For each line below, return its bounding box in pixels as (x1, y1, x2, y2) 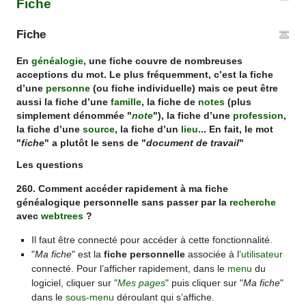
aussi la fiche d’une (16, 96, 111, 107)
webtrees (41, 211, 84, 222)
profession (233, 110, 284, 121)
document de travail (146, 137, 240, 148)
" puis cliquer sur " (165, 277, 243, 288)
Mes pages (117, 277, 165, 288)
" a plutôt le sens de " (44, 137, 147, 148)
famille (111, 96, 142, 107)
